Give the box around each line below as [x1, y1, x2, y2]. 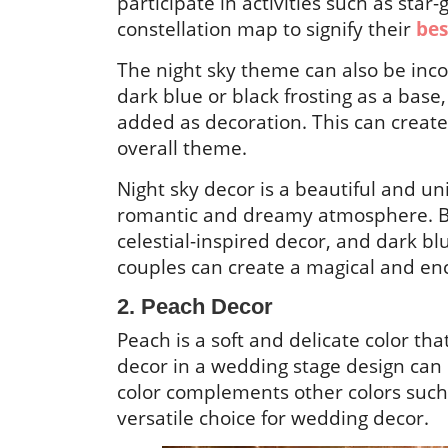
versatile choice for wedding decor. [117, 404, 429, 431]
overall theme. [117, 134, 247, 161]
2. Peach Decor [117, 294, 273, 319]
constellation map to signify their [117, 15, 416, 42]
